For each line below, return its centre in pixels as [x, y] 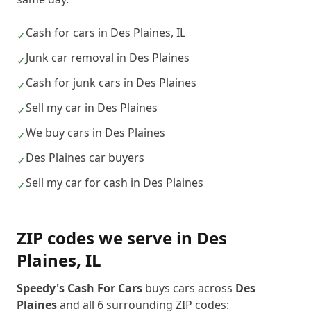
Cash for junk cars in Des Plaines [111, 83]
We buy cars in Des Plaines [95, 133]
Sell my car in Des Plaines [92, 108]
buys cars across [189, 288]
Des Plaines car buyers [85, 158]
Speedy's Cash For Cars [79, 288]
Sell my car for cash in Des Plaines [115, 183]
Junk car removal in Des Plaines [108, 58]
